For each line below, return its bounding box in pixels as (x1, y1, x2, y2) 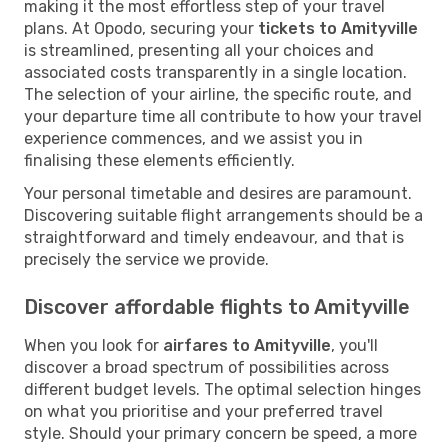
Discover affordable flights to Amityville (24, 294, 410, 319)
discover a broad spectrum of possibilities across (24, 357, 389, 377)
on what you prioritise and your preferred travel (24, 401, 383, 421)
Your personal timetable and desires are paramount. (24, 183, 412, 203)
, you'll (331, 335, 378, 355)
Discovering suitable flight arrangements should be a (24, 205, 423, 225)
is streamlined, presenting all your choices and (24, 40, 374, 60)
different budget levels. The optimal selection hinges (24, 379, 421, 399)
